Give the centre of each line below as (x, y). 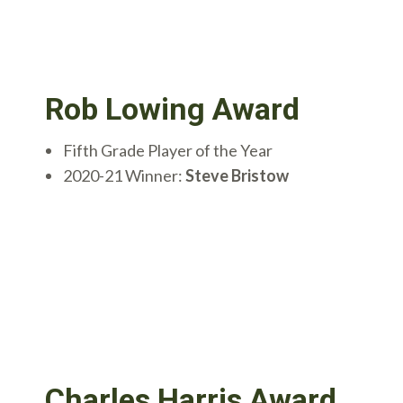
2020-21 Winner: (124, 175)
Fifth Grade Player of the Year (168, 150)
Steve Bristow (237, 175)
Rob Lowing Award (172, 108)
